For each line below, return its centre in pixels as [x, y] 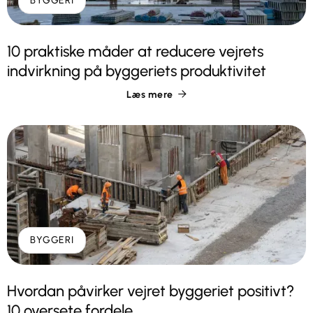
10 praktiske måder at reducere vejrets [135, 51]
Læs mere [150, 94]
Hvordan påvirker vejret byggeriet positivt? [151, 291]
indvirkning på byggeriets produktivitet [137, 71]
